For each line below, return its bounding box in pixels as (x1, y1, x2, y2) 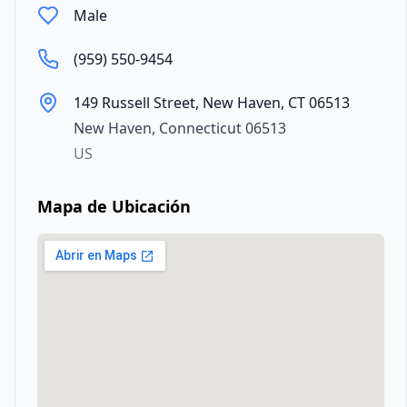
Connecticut (159, 118, 242, 138)
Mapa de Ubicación (37, 195, 191, 217)
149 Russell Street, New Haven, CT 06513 (74, 93, 350, 113)
